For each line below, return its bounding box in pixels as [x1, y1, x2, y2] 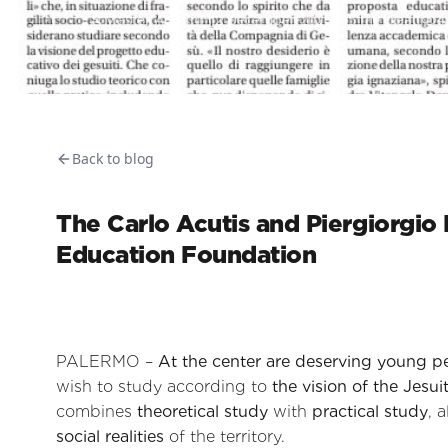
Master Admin [104, 10, 199, 29]
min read [360, 10, 421, 29]
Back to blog [72, 149, 154, 168]
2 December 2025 [215, 10, 332, 29]
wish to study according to [56, 376, 272, 396]
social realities [56, 426, 164, 446]
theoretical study [137, 401, 268, 421]
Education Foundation [56, 240, 317, 269]
